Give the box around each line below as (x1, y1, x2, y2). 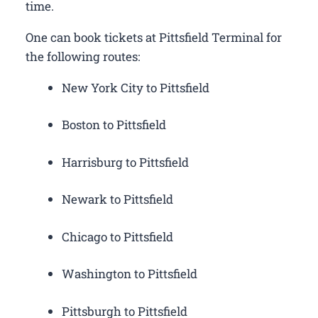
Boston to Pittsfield (62, 116, 166, 133)
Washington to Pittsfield (62, 265, 197, 283)
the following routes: (26, 48, 140, 65)
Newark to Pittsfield (62, 191, 173, 208)
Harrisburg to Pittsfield (62, 153, 189, 170)
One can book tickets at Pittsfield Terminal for (26, 28, 282, 45)
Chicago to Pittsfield (62, 228, 173, 245)
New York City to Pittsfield (62, 79, 209, 96)
